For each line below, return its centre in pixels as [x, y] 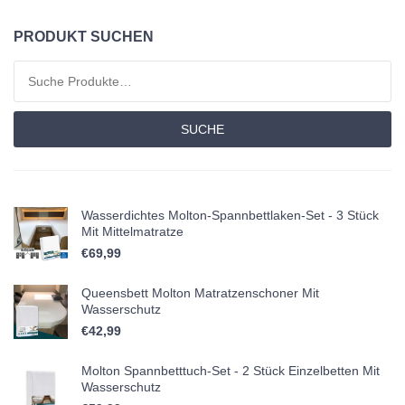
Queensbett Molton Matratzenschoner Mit [200, 293]
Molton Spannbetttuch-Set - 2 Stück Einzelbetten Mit [231, 371]
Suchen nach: [52, 71]
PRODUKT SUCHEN [84, 37]
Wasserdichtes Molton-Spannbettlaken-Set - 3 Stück [230, 216]
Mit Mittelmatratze [132, 232]
